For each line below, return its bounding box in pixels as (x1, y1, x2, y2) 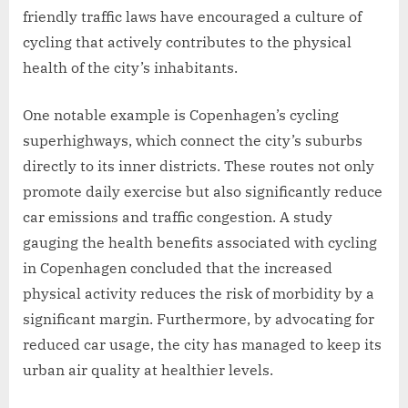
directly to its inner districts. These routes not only (23, 156, 374, 175)
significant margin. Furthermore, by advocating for (23, 309, 374, 328)
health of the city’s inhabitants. (23, 57, 238, 76)
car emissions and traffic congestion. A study (23, 207, 332, 226)
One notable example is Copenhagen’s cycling (23, 105, 339, 124)
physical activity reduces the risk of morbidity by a (23, 283, 374, 302)
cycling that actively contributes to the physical (23, 32, 352, 51)
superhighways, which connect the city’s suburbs (23, 130, 362, 149)
